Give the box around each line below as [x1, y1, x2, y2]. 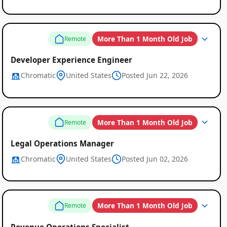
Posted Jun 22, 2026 [121, 70, 188, 81]
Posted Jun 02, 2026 [121, 154, 188, 164]
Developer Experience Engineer [10, 55, 132, 65]
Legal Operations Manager [10, 138, 114, 148]
